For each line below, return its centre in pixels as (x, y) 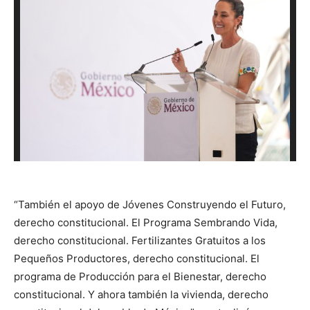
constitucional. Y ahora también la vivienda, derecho (141, 295)
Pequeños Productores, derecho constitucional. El (137, 259)
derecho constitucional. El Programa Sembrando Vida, (146, 223)
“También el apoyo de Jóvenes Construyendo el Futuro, (150, 205)
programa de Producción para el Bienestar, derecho (140, 277)
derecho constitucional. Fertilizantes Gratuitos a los (140, 241)
